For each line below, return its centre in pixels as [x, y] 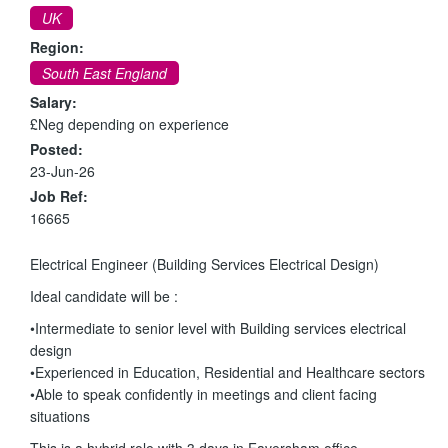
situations [60, 415]
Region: [57, 46]
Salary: [53, 101]
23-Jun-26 [62, 170]
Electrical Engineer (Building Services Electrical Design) [204, 263]
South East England [104, 72]
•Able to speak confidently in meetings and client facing [203, 393]
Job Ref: [59, 195]
